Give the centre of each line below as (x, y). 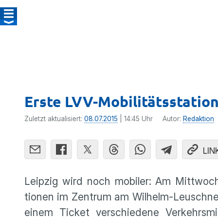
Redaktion (199, 119)
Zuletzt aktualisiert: (54, 119)
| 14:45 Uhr (135, 119)
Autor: (173, 119)
